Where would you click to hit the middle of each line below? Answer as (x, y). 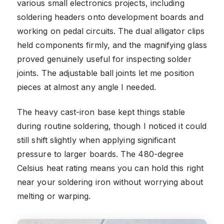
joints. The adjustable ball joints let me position (105, 73)
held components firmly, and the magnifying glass (112, 45)
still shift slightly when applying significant (96, 140)
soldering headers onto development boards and (110, 17)
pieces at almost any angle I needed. (86, 87)
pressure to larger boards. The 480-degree (100, 154)
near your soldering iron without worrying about (110, 182)
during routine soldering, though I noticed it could (112, 126)
